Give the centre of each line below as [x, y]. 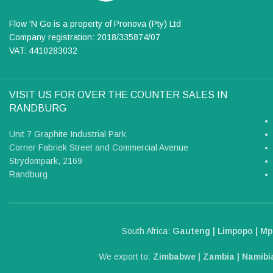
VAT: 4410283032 [43, 50]
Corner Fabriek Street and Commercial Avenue [99, 147]
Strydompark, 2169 [46, 161]
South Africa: [147, 231]
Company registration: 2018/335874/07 [85, 37]
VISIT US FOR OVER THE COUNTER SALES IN [118, 94]
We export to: [126, 256]
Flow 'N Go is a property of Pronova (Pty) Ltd [95, 23]
